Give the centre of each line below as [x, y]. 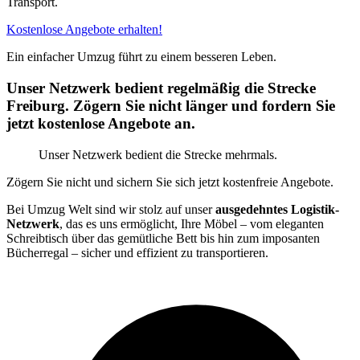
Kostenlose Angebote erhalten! [84, 30]
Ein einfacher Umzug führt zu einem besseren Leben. [141, 57]
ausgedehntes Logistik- [277, 209]
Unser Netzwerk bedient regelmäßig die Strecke [161, 88]
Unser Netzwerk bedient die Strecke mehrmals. [158, 154]
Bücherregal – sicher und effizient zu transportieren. [137, 252]
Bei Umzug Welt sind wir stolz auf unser [111, 209]
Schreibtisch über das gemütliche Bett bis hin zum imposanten [163, 238]
